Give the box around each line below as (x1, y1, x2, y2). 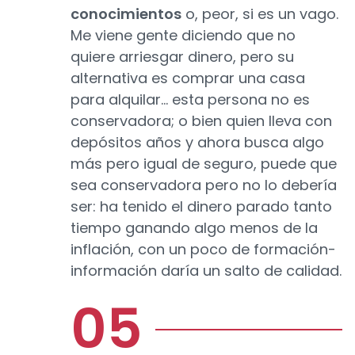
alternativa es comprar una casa (71, 68, 305, 89)
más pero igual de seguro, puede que (71, 154, 337, 174)
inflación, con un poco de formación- (71, 239, 336, 260)
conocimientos (71, 4, 181, 25)
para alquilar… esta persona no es (71, 90, 310, 110)
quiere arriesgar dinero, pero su (71, 47, 294, 67)
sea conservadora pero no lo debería (71, 175, 337, 196)
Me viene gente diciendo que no (71, 25, 296, 46)
